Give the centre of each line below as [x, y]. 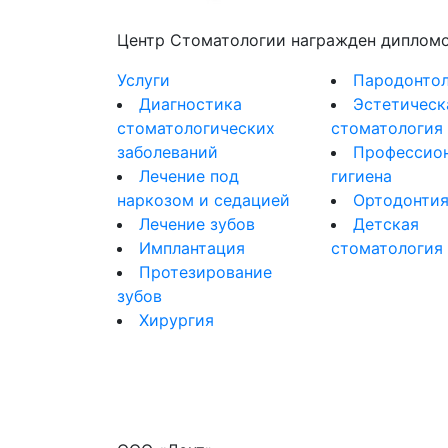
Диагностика [190, 104]
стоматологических [196, 128]
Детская [385, 224]
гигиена [361, 176]
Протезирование [205, 272]
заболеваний [167, 152]
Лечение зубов [197, 224]
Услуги [143, 80]
